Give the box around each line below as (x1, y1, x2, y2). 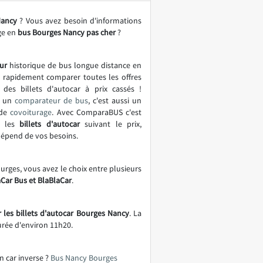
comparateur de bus (15, 95, 88, 106)
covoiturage (10, 107, 52, 117)
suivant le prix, (79, 119, 142, 129)
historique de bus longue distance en (7, 60, 141, 70)
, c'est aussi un (88, 95, 141, 106)
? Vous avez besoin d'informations (16, 15, 142, 26)
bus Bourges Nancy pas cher (18, 27, 116, 38)
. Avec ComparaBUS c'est (52, 107, 142, 117)
